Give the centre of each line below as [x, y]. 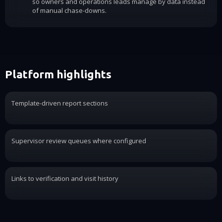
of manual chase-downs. [69, 11]
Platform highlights [58, 74]
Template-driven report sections [59, 103]
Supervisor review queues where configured [79, 140]
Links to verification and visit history [65, 178]
